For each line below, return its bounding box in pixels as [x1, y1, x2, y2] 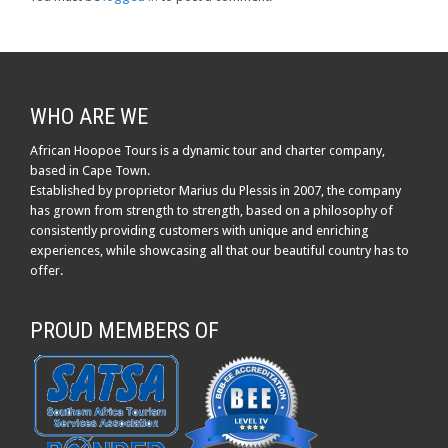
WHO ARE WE [30, 103, 148, 129]
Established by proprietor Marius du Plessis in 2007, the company [30, 182, 401, 198]
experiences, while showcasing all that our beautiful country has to [30, 242, 409, 258]
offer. [30, 262, 63, 278]
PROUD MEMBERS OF [30, 317, 219, 343]
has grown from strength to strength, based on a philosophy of [30, 202, 393, 218]
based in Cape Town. [30, 162, 150, 178]
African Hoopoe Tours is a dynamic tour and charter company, [30, 142, 385, 158]
